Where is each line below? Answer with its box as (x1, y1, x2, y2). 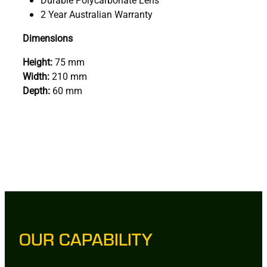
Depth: (23, 83, 50, 97)
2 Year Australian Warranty (41, 7, 153, 20)
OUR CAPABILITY (19, 226, 153, 250)
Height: (23, 55, 52, 68)
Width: (23, 69, 49, 82)
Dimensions (23, 31, 73, 44)
